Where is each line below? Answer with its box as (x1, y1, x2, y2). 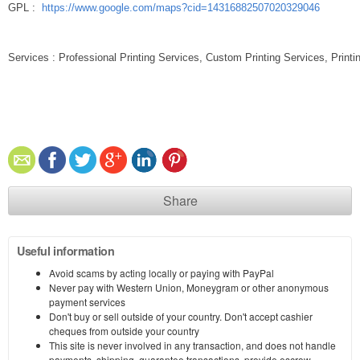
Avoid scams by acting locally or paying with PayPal (49, 266, 274, 280)
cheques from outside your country (49, 324, 199, 338)
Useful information (17, 243, 115, 260)
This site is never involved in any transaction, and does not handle (49, 338, 336, 353)
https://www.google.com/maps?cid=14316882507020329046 (42, 2, 320, 14)
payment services (49, 295, 125, 309)
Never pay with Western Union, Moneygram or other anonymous (49, 280, 329, 295)
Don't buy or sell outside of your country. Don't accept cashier (49, 309, 313, 324)
